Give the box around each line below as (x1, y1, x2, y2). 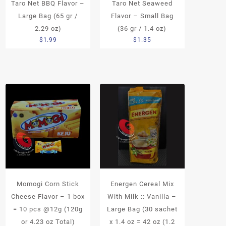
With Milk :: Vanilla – (107, 192, 177, 200)
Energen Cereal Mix (110, 180, 174, 188)
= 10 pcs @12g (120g (13, 205, 83, 213)
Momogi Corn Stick (17, 180, 80, 188)
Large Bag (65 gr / (18, 12, 78, 20)
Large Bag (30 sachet (106, 205, 178, 213)
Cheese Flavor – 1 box (11, 192, 85, 200)
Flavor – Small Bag (110, 12, 174, 20)
